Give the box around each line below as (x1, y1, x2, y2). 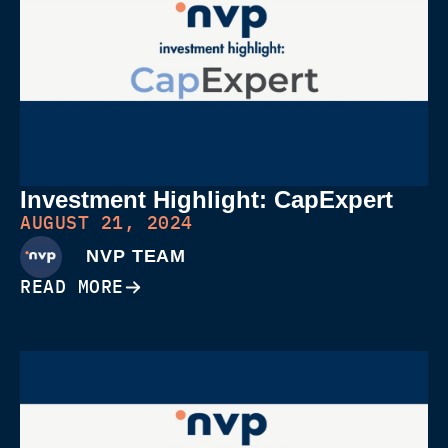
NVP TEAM (86, 246, 187, 267)
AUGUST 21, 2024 (20, 210, 193, 234)
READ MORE (20, 274, 124, 298)
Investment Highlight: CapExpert (20, 185, 393, 213)
